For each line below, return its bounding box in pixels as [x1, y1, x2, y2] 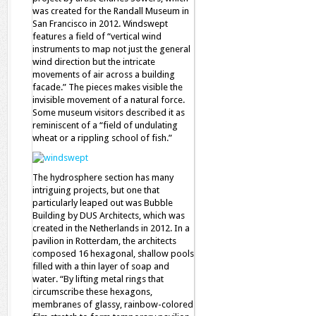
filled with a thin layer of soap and [32, 261, 169, 272]
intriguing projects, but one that [32, 185, 159, 195]
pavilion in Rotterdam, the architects [32, 236, 176, 246]
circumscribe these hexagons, [32, 286, 152, 297]
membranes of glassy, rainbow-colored [32, 299, 193, 310]
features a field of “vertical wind [32, 31, 162, 42]
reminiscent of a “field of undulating [32, 120, 178, 130]
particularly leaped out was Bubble [32, 197, 173, 208]
